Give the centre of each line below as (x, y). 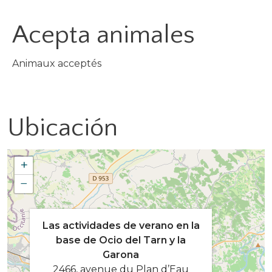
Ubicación (63, 128)
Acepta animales (104, 35)
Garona (121, 254)
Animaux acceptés (57, 64)
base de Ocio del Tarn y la (121, 240)
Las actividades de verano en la (121, 225)
